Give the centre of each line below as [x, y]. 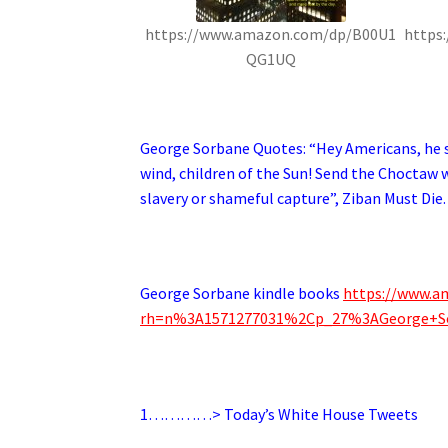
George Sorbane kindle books [240, 293]
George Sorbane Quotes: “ [228, 148]
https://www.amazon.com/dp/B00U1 [271, 34]
